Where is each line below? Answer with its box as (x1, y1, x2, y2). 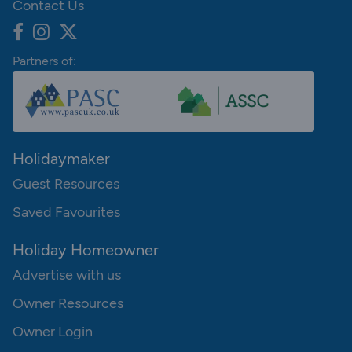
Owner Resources (13, 295, 123, 313)
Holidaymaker (13, 149, 110, 169)
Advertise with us (13, 266, 121, 284)
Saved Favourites (13, 203, 120, 222)
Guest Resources (13, 175, 119, 193)
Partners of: (13, 53, 76, 69)
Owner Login (13, 323, 93, 341)
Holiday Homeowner (13, 240, 159, 260)
